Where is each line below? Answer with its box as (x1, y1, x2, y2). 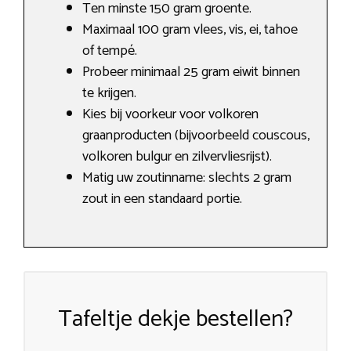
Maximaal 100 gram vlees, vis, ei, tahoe (82, 18, 298, 42)
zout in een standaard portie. (82, 187, 242, 212)
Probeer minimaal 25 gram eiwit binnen (82, 60, 300, 85)
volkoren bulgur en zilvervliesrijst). (82, 145, 272, 169)
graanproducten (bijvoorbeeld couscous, (82, 124, 309, 148)
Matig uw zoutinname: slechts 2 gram (82, 166, 291, 190)
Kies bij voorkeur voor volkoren (82, 103, 259, 127)
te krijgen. (82, 81, 136, 106)
